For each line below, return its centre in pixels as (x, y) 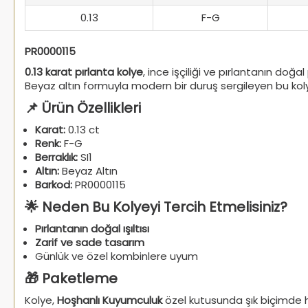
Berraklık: (56, 157)
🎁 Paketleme (71, 278)
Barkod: (54, 184)
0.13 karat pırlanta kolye (84, 71)
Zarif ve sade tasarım (90, 242)
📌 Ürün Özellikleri (83, 108)
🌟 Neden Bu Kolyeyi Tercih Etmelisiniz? (156, 207)
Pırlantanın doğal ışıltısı (92, 228)
